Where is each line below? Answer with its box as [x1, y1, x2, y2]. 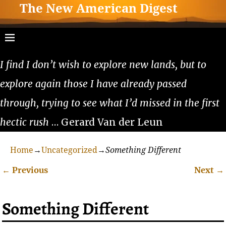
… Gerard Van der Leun [49, 116, 163, 128]
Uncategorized [41, 145, 97, 155]
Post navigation [2, 174, 99, 190]
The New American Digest [20, 2, 178, 16]
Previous [10, 164, 48, 175]
